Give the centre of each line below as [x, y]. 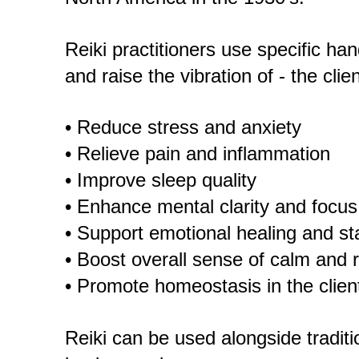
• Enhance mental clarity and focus [211, 206]
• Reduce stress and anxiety [183, 127]
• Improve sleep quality [160, 180]
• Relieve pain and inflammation [197, 153]
